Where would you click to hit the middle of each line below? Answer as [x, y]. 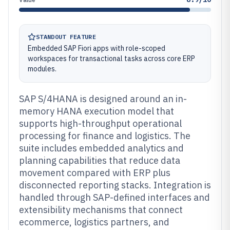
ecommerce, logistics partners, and [94, 222]
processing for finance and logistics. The [105, 136]
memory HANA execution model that [97, 111]
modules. [42, 69]
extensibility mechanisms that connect [101, 210]
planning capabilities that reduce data [100, 160]
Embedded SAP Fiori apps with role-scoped [97, 48]
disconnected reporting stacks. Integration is [115, 185]
